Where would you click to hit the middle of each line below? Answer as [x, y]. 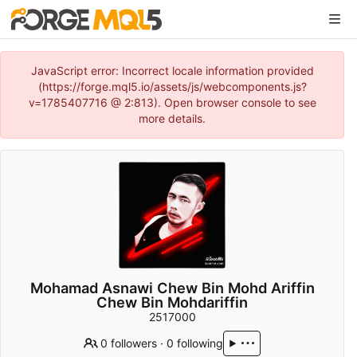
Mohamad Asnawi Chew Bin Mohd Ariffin [172, 288]
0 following [195, 343]
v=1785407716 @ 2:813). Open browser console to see [172, 102]
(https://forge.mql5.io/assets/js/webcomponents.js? [172, 86]
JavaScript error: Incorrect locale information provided [172, 71]
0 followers [129, 343]
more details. [172, 118]
